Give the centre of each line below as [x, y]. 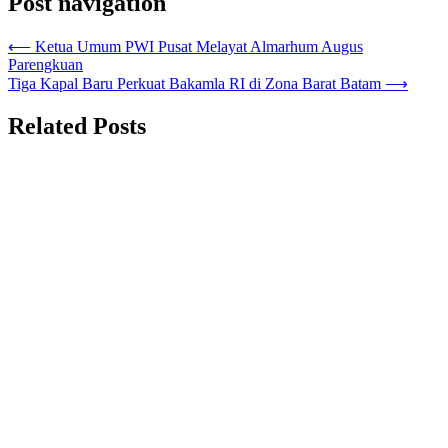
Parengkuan [45, 64]
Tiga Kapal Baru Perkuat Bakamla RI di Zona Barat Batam [194, 83]
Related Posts [77, 125]
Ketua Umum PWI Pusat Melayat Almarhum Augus [199, 46]
